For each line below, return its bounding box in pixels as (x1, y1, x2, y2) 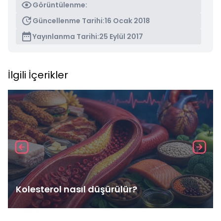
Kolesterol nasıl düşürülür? (16, 183, 137, 195)
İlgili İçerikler (8, 68, 68, 82)
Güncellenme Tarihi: (33, 16, 105, 26)
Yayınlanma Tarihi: (33, 32, 99, 41)
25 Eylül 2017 (99, 32, 143, 41)
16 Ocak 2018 (105, 16, 150, 26)
